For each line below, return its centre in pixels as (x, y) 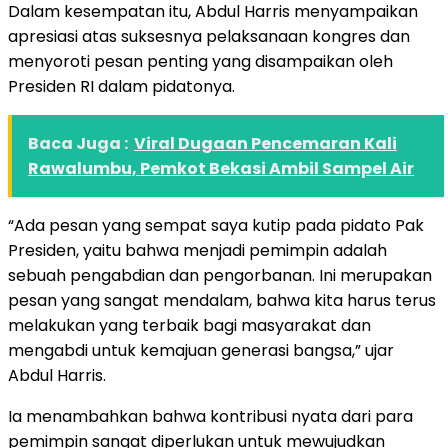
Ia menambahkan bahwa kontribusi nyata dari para (210, 416)
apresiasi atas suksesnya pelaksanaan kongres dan (209, 36)
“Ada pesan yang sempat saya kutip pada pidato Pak (216, 225)
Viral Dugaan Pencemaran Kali (265, 143)
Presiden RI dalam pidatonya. (121, 86)
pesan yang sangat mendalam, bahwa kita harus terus (222, 300)
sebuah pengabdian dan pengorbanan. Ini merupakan (220, 275)
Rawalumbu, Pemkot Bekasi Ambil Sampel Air (221, 168)
